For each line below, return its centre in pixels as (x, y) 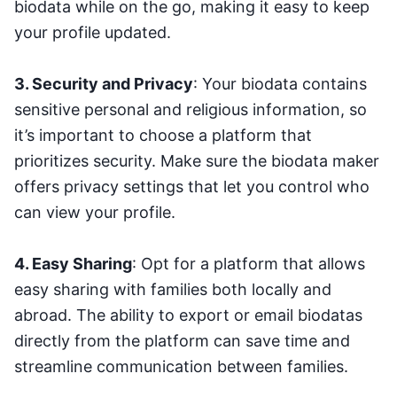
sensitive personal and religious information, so (191, 109)
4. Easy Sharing (73, 263)
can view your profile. (95, 212)
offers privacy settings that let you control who (192, 186)
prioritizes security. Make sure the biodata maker (197, 160)
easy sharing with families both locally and (173, 289)
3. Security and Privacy (104, 83)
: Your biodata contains (280, 83)
